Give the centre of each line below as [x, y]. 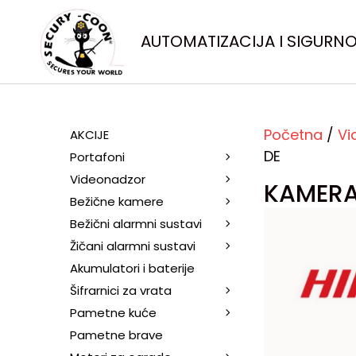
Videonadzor [108, 179]
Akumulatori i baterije [132, 268]
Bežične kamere [117, 201]
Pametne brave [116, 335]
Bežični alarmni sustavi [136, 223]
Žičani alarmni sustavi [133, 246]
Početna [293, 134]
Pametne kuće [113, 312]
